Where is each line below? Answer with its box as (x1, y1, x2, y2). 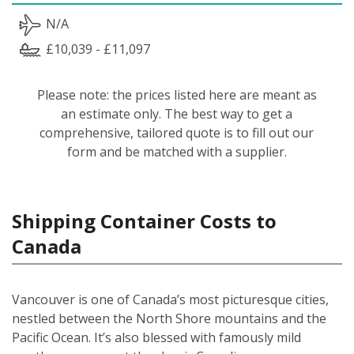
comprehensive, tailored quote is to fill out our (40, 123, 314, 141)
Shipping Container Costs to (12, 207, 277, 234)
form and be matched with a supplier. (66, 142, 287, 160)
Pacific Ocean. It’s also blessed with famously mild (12, 328, 301, 346)
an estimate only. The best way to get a (61, 104, 293, 122)
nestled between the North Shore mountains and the (12, 309, 326, 327)
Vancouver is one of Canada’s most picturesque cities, (12, 290, 329, 308)
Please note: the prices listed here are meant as (36, 85, 317, 104)
